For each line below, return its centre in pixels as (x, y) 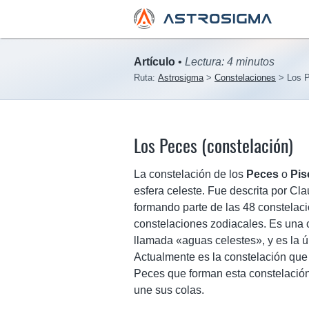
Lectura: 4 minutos (230, 62)
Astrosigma (181, 78)
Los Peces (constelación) (213, 145)
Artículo (154, 62)
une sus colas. (169, 290)
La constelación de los (190, 174)
